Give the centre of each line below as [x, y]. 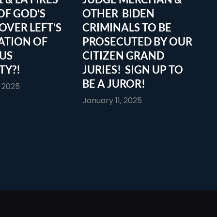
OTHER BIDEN [118, 13]
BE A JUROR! [114, 83]
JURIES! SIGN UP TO [133, 69]
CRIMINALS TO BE [127, 27]
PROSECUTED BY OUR [137, 41]
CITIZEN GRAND [123, 55]
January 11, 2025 [112, 100]
